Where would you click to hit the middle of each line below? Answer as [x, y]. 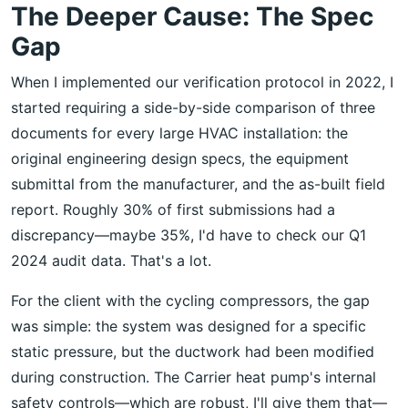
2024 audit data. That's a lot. [111, 260]
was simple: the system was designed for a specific [189, 326]
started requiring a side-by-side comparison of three [193, 107]
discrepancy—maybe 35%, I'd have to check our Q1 [189, 235]
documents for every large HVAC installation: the [179, 133]
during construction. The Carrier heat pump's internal [194, 377]
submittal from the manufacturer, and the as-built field [198, 184]
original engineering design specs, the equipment [180, 158]
